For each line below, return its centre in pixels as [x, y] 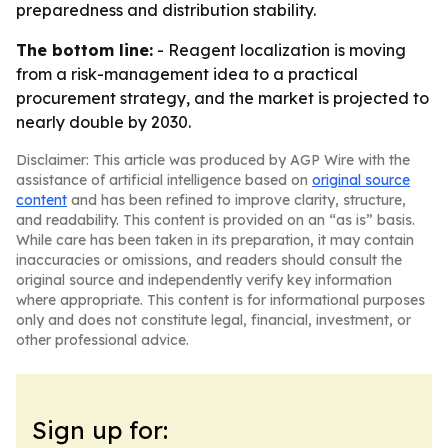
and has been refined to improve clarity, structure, [236, 200]
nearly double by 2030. [103, 122]
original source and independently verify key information [204, 280]
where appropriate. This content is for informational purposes [220, 300]
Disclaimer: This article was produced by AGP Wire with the [213, 160]
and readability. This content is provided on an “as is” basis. [215, 220]
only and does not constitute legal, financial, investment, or [213, 320]
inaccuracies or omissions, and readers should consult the [209, 260]
